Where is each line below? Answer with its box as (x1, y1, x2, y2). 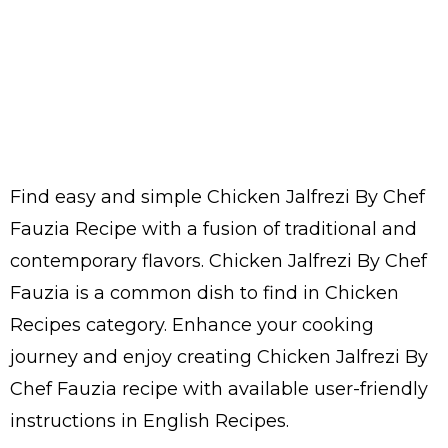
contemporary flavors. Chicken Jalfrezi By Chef (10, 250, 427, 272)
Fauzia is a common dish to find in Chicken (10, 282, 399, 304)
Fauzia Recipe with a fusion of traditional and (10, 218, 417, 240)
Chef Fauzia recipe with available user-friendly (10, 378, 428, 400)
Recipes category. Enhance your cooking (10, 314, 374, 336)
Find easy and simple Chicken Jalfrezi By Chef (10, 186, 425, 208)
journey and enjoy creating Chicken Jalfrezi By (10, 346, 428, 368)
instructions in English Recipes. (10, 410, 289, 432)
